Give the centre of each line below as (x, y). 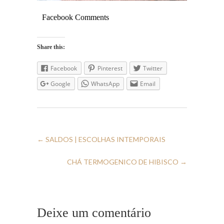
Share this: (51, 47)
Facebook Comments (75, 17)
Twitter (153, 68)
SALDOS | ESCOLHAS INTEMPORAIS (105, 139)
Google (60, 83)
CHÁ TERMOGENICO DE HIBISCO (123, 161)
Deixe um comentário (94, 213)
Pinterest (110, 68)
